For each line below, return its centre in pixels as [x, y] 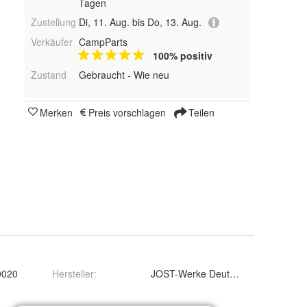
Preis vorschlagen [127, 113]
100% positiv [182, 56]
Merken [56, 113]
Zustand [49, 75]
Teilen [200, 113]
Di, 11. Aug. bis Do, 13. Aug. [140, 22]
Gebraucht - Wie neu [124, 75]
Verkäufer [52, 42]
